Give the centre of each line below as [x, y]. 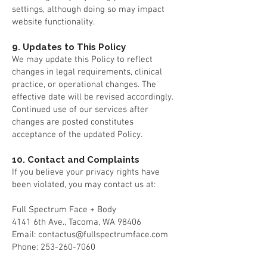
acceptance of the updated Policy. [77, 135]
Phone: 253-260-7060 [54, 247]
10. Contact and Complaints [76, 160]
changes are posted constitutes [73, 122]
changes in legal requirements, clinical [87, 72]
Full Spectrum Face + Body [64, 210]
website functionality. [53, 22]
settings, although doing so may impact [88, 10]
